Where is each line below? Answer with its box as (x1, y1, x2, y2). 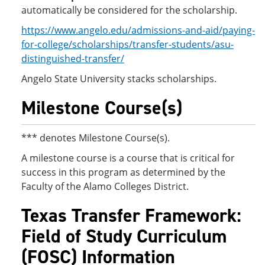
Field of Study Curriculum (21, 224, 227, 248)
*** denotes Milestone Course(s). (21, 131, 170, 144)
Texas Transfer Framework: (21, 203, 241, 228)
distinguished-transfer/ (21, 52, 124, 65)
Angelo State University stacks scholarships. (21, 72, 216, 85)
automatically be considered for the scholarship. (21, 4, 240, 17)
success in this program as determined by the (21, 166, 225, 179)
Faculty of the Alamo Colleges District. (21, 180, 189, 193)
